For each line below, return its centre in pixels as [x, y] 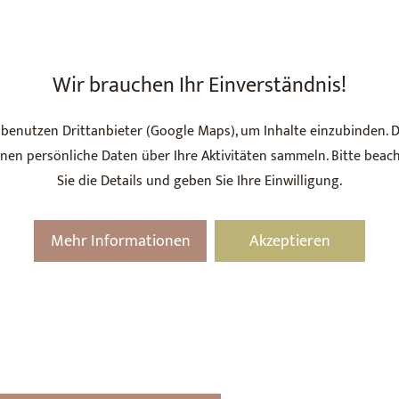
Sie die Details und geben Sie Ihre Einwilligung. [199, 182]
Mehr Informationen [120, 240]
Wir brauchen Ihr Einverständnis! [199, 86]
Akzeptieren [289, 240]
